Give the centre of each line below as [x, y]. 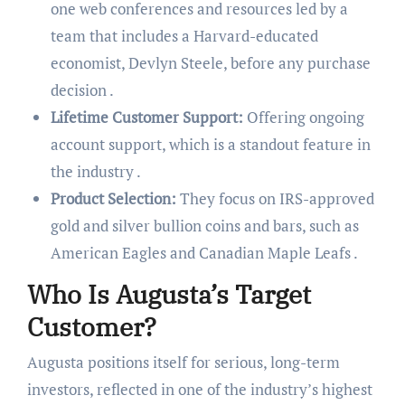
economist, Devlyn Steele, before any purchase [210, 62]
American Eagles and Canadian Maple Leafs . [204, 252]
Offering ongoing [303, 117]
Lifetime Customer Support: [146, 117]
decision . [82, 89]
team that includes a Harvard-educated [184, 35]
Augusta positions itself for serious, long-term [183, 363]
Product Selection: [113, 198]
